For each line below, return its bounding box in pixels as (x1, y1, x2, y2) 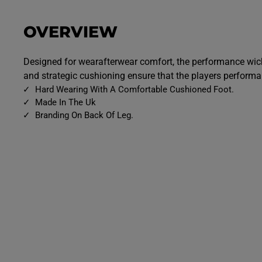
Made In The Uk (35, 97, 96, 108)
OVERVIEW (23, 22, 118, 42)
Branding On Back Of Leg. (35, 110, 133, 121)
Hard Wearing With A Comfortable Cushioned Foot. (35, 84, 234, 95)
